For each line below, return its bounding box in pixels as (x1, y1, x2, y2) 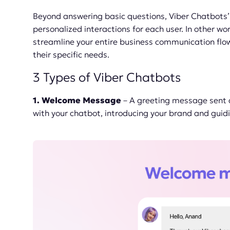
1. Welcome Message (33, 94, 121, 105)
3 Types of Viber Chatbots (33, 69, 181, 85)
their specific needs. (33, 49, 109, 60)
